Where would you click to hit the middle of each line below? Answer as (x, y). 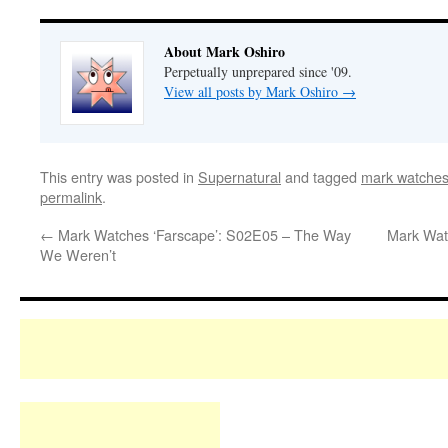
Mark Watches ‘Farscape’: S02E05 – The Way (202, 234)
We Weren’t (78, 254)
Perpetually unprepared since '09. (258, 71)
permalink (71, 196)
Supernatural (239, 176)
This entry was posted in (119, 176)
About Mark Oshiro (224, 51)
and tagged (321, 176)
